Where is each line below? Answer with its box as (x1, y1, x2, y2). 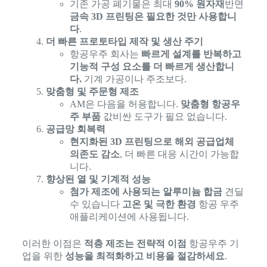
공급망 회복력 (45, 123, 105, 134)
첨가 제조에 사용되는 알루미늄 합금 (69, 186, 222, 197)
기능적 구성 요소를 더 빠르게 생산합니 (69, 61, 234, 72)
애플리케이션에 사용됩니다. (69, 211, 189, 222)
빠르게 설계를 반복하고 (141, 48, 241, 59)
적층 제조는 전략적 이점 (83, 238, 187, 249)
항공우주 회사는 (69, 48, 141, 59)
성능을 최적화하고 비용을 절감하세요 (64, 250, 225, 261)
